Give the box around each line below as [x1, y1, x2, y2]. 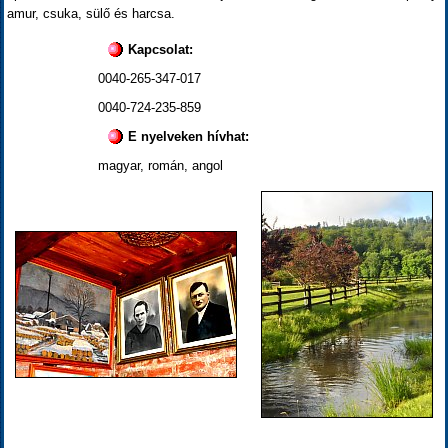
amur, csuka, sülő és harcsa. [6, 6, 175, 21]
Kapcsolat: [128, 42, 193, 57]
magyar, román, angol [98, 158, 223, 173]
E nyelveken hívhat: [128, 129, 249, 144]
